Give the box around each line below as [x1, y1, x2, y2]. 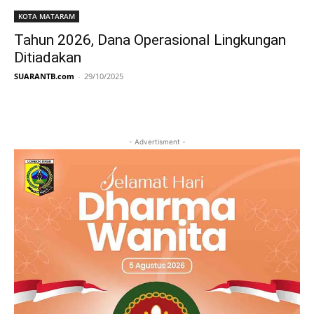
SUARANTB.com [14, 70, 74, 81]
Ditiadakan [14, 48, 81, 66]
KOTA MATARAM [18, 11, 75, 21]
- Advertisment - [128, 137, 186, 146]
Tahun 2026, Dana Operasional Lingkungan [14, 31, 286, 48]
